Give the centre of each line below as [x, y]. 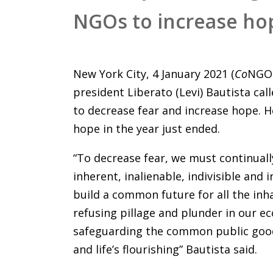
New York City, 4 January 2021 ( [154, 74]
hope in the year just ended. [147, 129]
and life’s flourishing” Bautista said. [165, 250]
